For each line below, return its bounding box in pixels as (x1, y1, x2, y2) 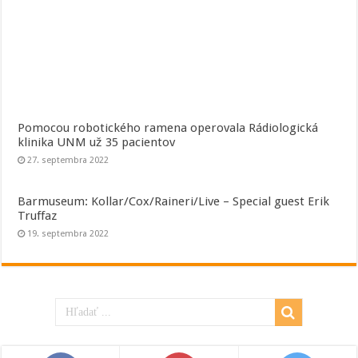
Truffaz (18, 209, 58, 224)
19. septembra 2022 (27, 229, 109, 240)
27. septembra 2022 (27, 155, 109, 166)
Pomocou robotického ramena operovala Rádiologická (18, 121, 319, 136)
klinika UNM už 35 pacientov (18, 135, 176, 150)
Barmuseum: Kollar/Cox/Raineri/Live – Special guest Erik (18, 194, 330, 209)
